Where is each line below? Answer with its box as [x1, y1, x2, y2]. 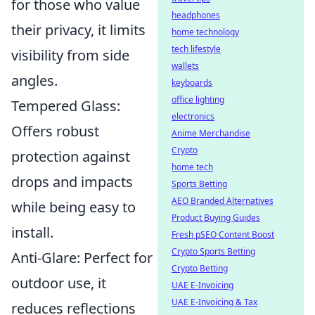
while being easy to [11, 197, 136, 217]
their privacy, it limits [11, 20, 146, 39]
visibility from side [11, 45, 129, 65]
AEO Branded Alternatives [172, 195, 274, 207]
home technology [172, 26, 239, 38]
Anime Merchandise [172, 127, 250, 139]
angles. [11, 70, 58, 90]
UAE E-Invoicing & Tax [172, 296, 257, 308]
